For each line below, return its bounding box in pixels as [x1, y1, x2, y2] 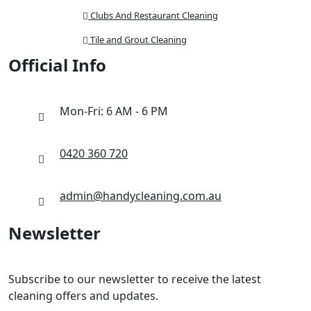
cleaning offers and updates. [8, 288, 158, 304]
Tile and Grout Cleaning [88, 33, 187, 47]
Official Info [8, 53, 106, 77]
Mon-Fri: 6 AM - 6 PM [60, 103, 168, 119]
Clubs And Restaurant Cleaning [88, 9, 218, 22]
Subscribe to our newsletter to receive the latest [8, 271, 261, 287]
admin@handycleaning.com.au [60, 188, 221, 204]
